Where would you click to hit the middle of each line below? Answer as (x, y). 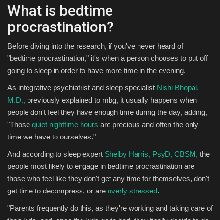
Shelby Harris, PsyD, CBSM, (151, 154)
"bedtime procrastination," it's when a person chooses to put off (108, 58)
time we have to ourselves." (52, 137)
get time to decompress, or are (57, 191)
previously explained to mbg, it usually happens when (111, 100)
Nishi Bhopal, (178, 87)
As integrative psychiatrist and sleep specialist (82, 87)
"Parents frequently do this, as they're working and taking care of (110, 208)
